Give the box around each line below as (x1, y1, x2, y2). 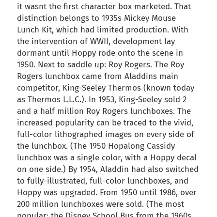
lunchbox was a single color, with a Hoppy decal (17, 153, 197, 163)
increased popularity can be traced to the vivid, (17, 118, 193, 128)
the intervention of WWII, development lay (17, 36, 175, 47)
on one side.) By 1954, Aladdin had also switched (17, 164, 199, 175)
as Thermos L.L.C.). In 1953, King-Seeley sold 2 (17, 94, 186, 105)
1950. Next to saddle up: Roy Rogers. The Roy (17, 60, 184, 70)
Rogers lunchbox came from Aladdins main (17, 71, 178, 82)
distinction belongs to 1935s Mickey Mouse (17, 13, 176, 24)
